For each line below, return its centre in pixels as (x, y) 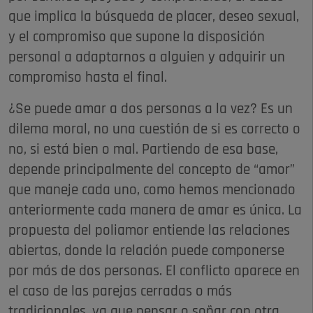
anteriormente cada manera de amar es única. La (155, 210)
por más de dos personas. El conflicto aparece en (154, 271)
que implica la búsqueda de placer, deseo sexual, (155, 17)
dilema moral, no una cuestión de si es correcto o (154, 129)
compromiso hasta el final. (89, 78)
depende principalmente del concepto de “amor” (152, 170)
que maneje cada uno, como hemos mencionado (152, 190)
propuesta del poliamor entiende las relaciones (149, 231)
